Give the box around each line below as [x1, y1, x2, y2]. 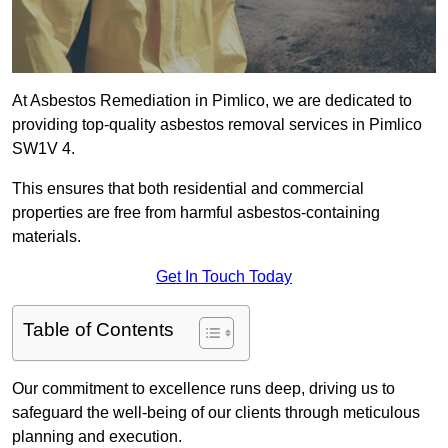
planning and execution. [12, 428, 182, 446]
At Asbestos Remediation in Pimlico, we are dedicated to [12, 92, 412, 110]
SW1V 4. [12, 140, 75, 158]
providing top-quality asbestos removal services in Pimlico [12, 116, 422, 134]
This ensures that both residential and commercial [12, 180, 364, 198]
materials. [12, 228, 85, 246]
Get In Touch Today [156, 268, 292, 286]
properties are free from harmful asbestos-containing [12, 204, 380, 222]
